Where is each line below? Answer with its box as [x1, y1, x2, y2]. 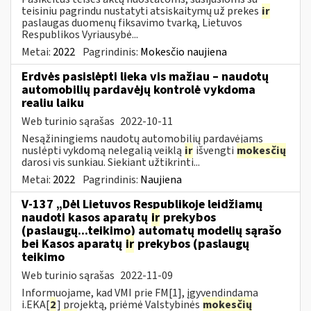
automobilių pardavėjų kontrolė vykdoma [22, 81, 255, 99]
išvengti [194, 142, 236, 158]
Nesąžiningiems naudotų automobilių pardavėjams [22, 131, 263, 146]
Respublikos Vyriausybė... [22, 26, 138, 42]
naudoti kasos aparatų [22, 208, 151, 226]
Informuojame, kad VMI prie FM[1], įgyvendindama [22, 285, 258, 301]
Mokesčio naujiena [140, 44, 227, 60]
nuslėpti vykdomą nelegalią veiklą [22, 142, 184, 158]
